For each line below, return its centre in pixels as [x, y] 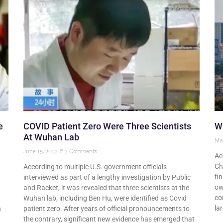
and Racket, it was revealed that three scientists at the [107, 188]
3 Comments [80, 152]
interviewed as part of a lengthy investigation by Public [107, 177]
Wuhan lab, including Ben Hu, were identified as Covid [105, 198]
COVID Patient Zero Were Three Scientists [108, 126]
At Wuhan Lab [52, 137]
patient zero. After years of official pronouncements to [107, 209]
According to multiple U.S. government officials [95, 167]
